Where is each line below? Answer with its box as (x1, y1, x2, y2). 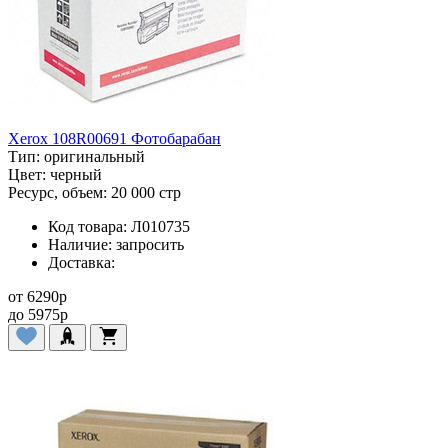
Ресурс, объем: (8, 184, 107, 202)
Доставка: (48, 254, 115, 272)
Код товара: (48, 218, 127, 236)
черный (50, 166, 102, 184)
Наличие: (48, 236, 112, 254)
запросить (116, 236, 184, 254)
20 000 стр (111, 184, 181, 202)
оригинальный (44, 148, 145, 166)
